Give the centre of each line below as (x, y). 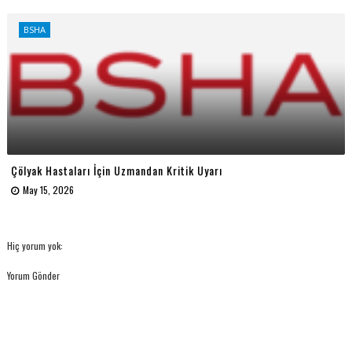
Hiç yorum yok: (35, 246)
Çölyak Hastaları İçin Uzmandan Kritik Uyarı (116, 170)
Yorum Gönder (33, 276)
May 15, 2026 (48, 189)
